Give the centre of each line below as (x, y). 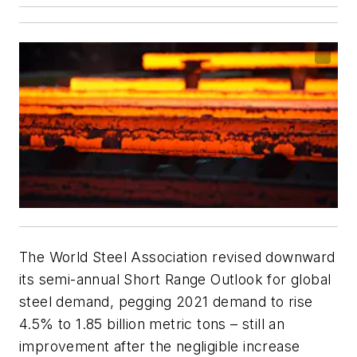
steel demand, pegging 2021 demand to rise (166, 301)
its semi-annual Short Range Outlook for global (175, 279)
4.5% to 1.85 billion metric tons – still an (152, 324)
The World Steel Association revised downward (177, 257)
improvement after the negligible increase (160, 346)
